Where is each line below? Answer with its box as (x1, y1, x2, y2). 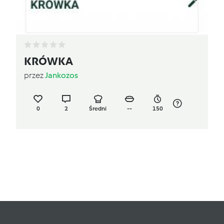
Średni (89, 104, 107, 112)
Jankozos (45, 70, 78, 80)
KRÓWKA (24, 54, 73, 68)
